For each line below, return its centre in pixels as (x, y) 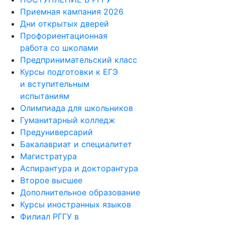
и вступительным (55, 84)
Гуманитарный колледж (68, 120)
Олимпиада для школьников (77, 108)
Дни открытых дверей (65, 24)
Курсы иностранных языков (76, 204)
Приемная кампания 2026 (72, 12)
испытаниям (45, 96)
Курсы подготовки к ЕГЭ (69, 72)
